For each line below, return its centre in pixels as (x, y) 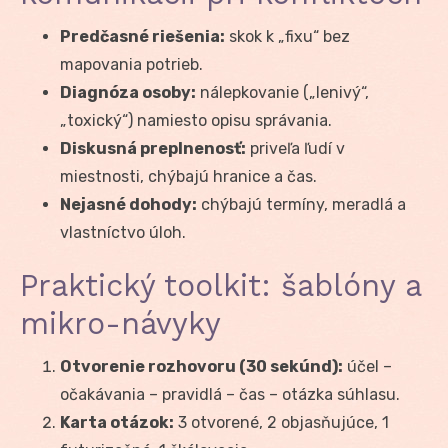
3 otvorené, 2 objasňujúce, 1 (281, 422)
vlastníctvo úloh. (123, 232)
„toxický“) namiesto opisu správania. (196, 120)
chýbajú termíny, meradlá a (301, 204)
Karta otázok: (117, 422)
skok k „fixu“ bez (287, 36)
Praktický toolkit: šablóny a (220, 285)
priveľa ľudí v (295, 148)
